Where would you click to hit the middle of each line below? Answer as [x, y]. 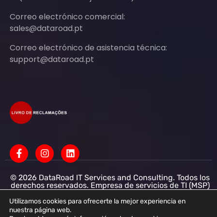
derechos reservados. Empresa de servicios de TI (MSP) [110, 185]
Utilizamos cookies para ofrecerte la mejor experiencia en [97, 201]
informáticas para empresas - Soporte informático [110, 201]
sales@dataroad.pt [46, 29]
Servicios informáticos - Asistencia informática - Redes [110, 193]
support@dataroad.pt [52, 60]
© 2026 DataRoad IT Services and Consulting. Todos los [110, 177]
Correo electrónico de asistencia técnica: [88, 48]
